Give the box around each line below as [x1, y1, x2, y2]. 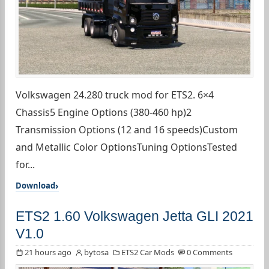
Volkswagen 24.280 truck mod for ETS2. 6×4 [16, 88, 214, 101]
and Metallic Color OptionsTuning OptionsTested [16, 140, 237, 154]
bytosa [84, 246, 109, 258]
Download [16, 180, 55, 191]
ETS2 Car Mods [121, 246, 174, 258]
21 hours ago [25, 246, 71, 258]
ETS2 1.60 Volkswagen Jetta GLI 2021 [16, 208, 253, 224]
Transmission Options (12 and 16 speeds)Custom [16, 122, 238, 136]
